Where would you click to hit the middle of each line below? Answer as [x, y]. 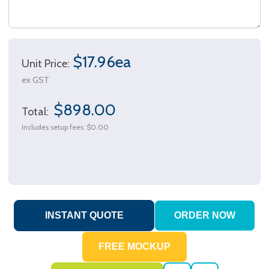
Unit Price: [46, 64]
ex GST [35, 80]
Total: [36, 112]
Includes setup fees [53, 127]
